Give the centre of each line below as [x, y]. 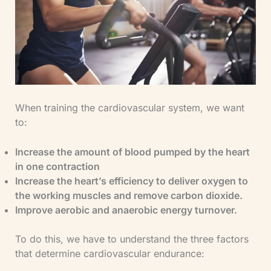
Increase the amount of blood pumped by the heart [132, 152]
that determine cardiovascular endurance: [109, 254]
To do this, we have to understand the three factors [132, 239]
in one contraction [57, 167]
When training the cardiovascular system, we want [129, 107]
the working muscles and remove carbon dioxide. [129, 196]
